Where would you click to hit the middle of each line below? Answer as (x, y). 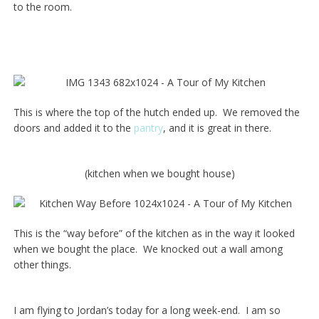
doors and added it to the (73, 128)
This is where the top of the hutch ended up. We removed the (156, 113)
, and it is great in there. (217, 128)
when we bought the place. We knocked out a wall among (148, 249)
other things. (42, 265)
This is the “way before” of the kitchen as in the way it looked (154, 234)
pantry (148, 128)
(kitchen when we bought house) (159, 174)
